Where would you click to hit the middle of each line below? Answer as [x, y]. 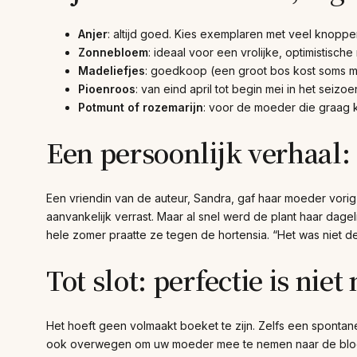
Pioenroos [107, 88]
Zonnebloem [113, 52]
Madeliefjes [112, 70]
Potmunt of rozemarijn [141, 107]
